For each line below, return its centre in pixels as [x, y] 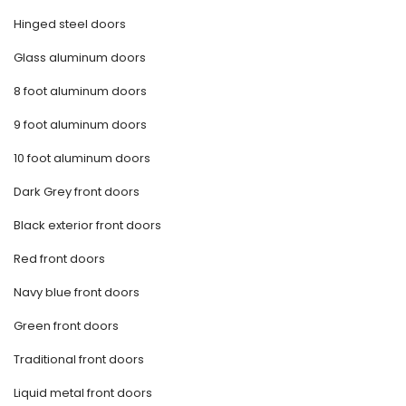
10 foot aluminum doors [82, 159]
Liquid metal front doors [83, 393]
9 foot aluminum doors [80, 125]
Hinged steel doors [70, 24]
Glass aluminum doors [80, 58]
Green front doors [66, 326]
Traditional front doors [79, 360]
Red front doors [59, 259]
